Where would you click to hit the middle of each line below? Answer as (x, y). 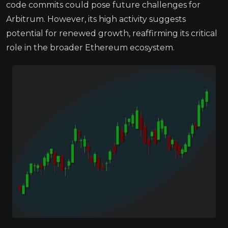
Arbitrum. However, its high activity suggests (96, 19)
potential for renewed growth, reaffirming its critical (112, 33)
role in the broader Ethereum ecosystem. (90, 47)
